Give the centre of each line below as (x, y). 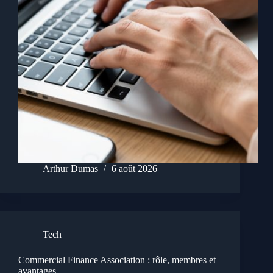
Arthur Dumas (70, 169)
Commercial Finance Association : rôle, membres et (117, 260)
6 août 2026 (134, 169)
